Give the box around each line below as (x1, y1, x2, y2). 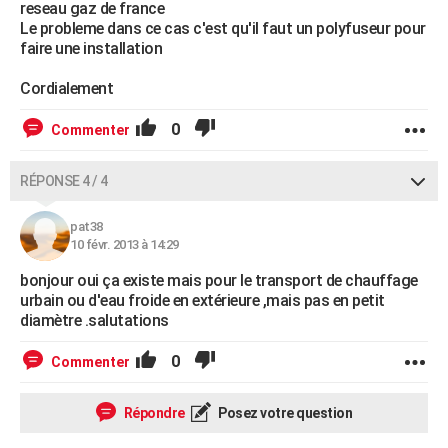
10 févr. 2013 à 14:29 (70, 237, 179, 252)
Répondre (121, 405, 185, 421)
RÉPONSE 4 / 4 (20, 173, 108, 189)
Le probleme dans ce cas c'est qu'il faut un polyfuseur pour (20, 19, 426, 38)
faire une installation (20, 39, 162, 58)
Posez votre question (215, 405, 352, 421)
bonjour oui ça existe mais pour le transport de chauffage (20, 271, 418, 290)
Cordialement (20, 79, 113, 98)
